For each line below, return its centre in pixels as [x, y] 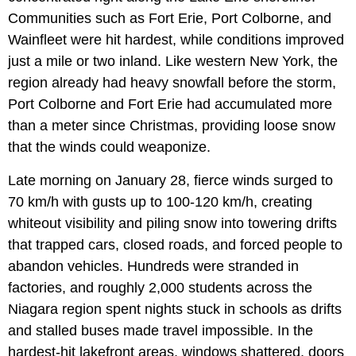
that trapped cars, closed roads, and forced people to [175, 245]
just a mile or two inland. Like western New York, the [173, 62]
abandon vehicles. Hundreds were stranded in [153, 267]
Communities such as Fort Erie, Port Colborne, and [170, 19]
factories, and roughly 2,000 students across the [160, 288]
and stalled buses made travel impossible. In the [161, 331]
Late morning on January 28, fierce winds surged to [170, 181]
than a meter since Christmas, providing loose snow [172, 126]
